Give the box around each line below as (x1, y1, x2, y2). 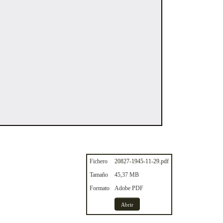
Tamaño (90, 171, 108, 178)
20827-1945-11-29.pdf (114, 158, 169, 165)
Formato (90, 185, 110, 192)
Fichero (90, 158, 108, 165)
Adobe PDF (114, 185, 143, 192)
